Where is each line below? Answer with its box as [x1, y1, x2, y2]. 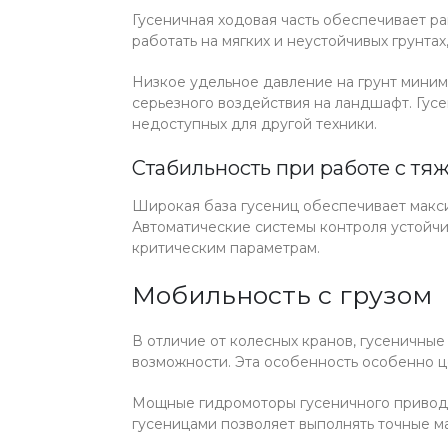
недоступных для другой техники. [132, 114, 377, 133]
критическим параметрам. [132, 238, 320, 257]
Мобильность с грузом [132, 279, 432, 310]
